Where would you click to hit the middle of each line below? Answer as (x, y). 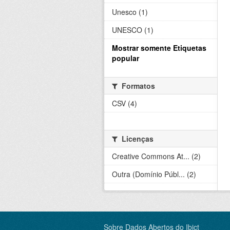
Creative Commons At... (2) (156, 156)
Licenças (137, 139)
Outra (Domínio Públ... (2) (154, 174)
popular (126, 58)
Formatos (137, 86)
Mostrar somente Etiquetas (159, 48)
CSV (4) (124, 103)
